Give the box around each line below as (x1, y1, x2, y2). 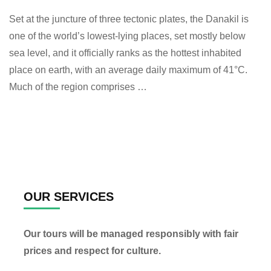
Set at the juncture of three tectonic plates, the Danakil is (9, 13, 249, 24)
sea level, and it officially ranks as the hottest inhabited (9, 47, 241, 58)
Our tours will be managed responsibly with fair (24, 228, 238, 239)
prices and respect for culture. (24, 245, 161, 256)
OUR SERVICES (24, 189, 114, 203)
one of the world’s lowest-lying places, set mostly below (9, 30, 246, 41)
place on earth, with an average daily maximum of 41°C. (9, 64, 247, 75)
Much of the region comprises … (9, 81, 147, 92)
